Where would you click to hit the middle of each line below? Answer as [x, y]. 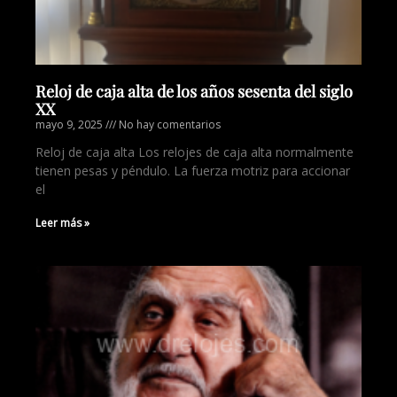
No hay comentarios [168, 125]
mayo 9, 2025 [70, 125]
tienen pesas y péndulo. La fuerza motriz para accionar [193, 171]
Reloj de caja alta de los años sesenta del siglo [194, 91]
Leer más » [62, 223]
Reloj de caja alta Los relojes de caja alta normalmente [195, 152]
